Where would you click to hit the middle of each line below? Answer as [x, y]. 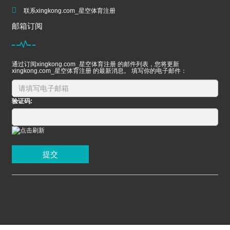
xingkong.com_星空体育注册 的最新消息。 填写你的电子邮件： [99, 71]
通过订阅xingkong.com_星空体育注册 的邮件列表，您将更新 [95, 64]
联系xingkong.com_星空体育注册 [70, 11]
